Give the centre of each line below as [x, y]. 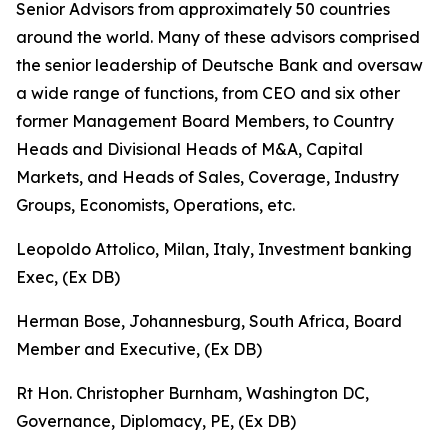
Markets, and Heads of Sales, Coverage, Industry [207, 177]
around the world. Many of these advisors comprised [218, 37]
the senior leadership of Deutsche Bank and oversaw [219, 65]
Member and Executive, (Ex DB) [139, 349]
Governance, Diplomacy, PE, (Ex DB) [156, 421]
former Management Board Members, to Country [205, 121]
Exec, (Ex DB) [68, 277]
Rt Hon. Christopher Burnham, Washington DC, [192, 393]
